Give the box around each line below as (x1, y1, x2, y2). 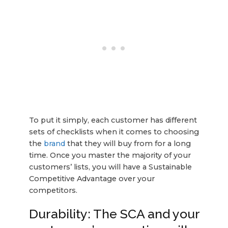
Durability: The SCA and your (28, 206, 199, 221)
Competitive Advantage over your (28, 174, 155, 183)
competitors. (28, 185, 77, 195)
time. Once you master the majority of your (28, 150, 191, 160)
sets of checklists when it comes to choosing (28, 127, 199, 136)
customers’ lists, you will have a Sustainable (28, 162, 192, 172)
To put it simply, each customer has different (28, 115, 197, 125)
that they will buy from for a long (67, 138, 191, 148)
